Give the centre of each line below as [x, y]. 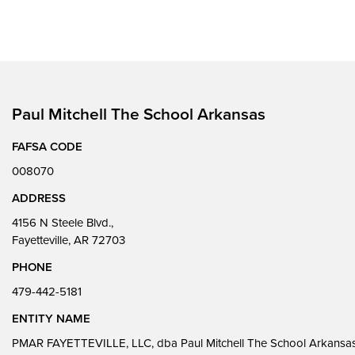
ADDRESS [39, 198]
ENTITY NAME [51, 319]
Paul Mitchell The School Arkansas [139, 115]
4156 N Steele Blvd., [63, 223]
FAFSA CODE [47, 147]
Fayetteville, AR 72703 [69, 240]
